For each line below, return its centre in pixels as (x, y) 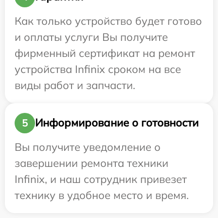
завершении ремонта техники (91, 163)
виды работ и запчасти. (75, 85)
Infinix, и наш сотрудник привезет (101, 179)
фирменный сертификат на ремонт (105, 53)
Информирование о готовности (117, 123)
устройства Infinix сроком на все (98, 69)
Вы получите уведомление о (88, 147)
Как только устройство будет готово (108, 21)
